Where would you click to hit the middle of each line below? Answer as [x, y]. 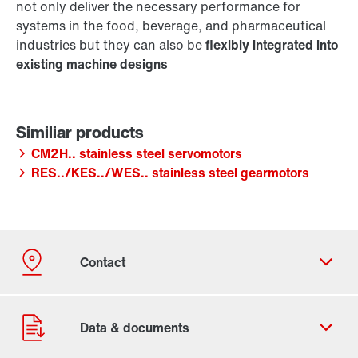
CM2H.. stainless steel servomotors [137, 154]
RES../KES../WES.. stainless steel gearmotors [170, 173]
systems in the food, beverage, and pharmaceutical [171, 26]
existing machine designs [92, 64]
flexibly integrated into [272, 45]
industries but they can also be [111, 45]
